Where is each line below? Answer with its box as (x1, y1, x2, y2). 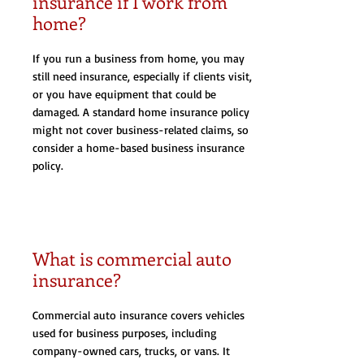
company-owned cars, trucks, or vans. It (32, 344, 230, 357)
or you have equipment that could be (32, 87, 216, 101)
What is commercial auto (32, 246, 232, 271)
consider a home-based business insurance (32, 141, 245, 154)
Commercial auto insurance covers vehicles (32, 308, 245, 322)
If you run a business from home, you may (32, 51, 245, 65)
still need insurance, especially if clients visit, (32, 69, 252, 83)
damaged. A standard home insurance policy (32, 105, 249, 119)
